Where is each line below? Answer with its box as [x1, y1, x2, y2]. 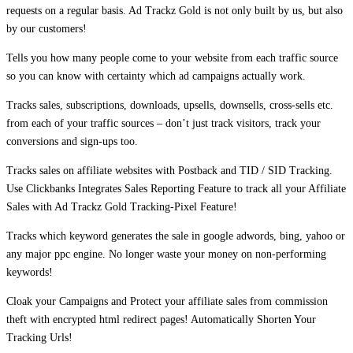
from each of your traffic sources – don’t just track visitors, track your [6, 117, 321, 129]
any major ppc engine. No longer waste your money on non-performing [6, 247, 326, 260]
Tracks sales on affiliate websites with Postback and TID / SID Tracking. [6, 164, 333, 176]
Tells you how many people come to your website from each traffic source [6, 51, 338, 64]
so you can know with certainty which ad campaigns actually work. [6, 69, 306, 82]
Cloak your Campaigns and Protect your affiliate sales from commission [6, 295, 328, 307]
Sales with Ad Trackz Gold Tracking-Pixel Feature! [6, 200, 237, 213]
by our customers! [6, 22, 87, 35]
